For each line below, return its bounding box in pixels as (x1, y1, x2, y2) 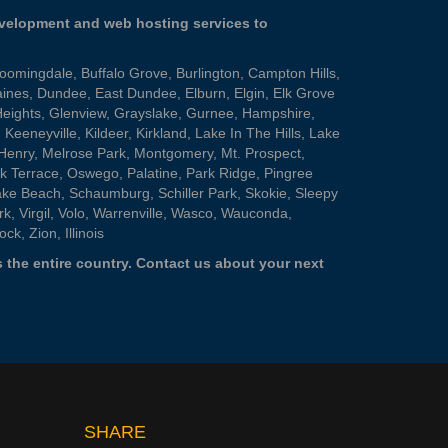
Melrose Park (42, 145, 126, 161)
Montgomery (134, 145, 213, 161)
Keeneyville (5, 125, 77, 141)
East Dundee (95, 85, 177, 101)
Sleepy (295, 185, 338, 201)
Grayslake (114, 105, 178, 121)
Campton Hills (248, 65, 336, 81)
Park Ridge (186, 165, 256, 181)
